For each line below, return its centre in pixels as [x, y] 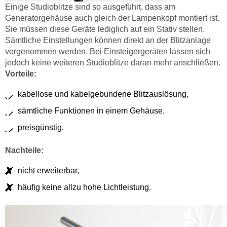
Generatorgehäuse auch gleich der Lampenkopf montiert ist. [112, 18]
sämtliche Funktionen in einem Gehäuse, [91, 110]
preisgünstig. [41, 127]
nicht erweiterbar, [48, 170]
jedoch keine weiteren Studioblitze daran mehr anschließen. [113, 62]
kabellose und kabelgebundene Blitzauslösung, [103, 94]
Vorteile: [21, 73]
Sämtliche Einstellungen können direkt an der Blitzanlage [108, 40]
